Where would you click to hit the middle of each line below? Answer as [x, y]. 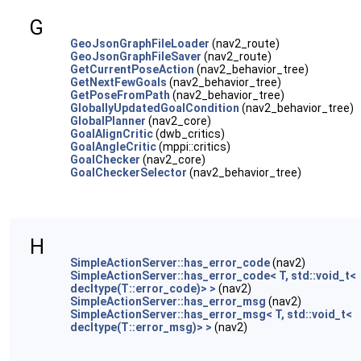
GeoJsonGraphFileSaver [136, 56]
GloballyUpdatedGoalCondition [155, 108]
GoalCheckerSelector [129, 172]
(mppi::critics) [193, 147]
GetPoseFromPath [120, 95]
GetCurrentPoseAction [132, 69]
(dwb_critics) [189, 134]
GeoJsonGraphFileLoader [140, 44]
